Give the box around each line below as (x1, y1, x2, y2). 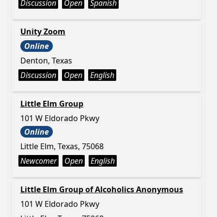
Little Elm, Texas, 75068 (20, 141, 104, 152)
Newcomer (20, 155, 57, 166)
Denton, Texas (20, 55, 72, 66)
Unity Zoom (20, 26, 65, 37)
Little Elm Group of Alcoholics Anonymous (20, 184, 183, 195)
